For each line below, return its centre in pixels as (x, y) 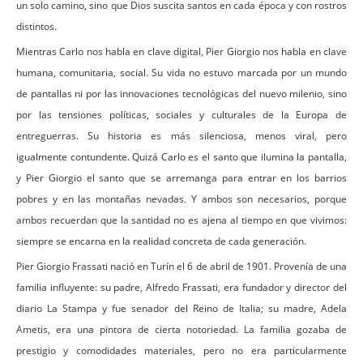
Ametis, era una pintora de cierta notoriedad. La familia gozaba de (181, 329)
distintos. (36, 26)
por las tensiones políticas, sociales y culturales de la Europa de (181, 114)
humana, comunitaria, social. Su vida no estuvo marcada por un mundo (181, 72)
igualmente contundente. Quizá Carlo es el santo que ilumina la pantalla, (181, 156)
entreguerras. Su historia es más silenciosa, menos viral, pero (181, 135)
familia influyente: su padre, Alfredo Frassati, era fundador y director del (181, 287)
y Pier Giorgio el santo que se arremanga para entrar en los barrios (181, 177)
